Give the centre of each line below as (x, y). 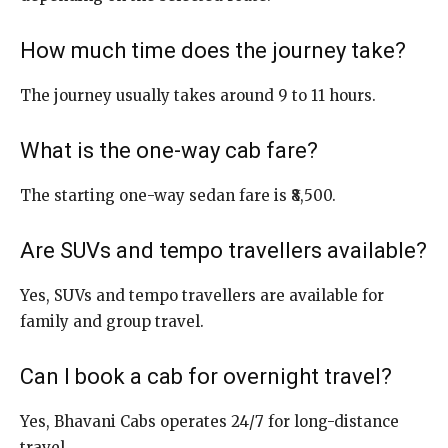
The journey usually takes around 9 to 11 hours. (198, 95)
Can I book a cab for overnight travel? (206, 376)
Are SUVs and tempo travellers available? (223, 250)
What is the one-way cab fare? (169, 150)
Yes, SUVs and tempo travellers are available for (202, 295)
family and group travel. (112, 321)
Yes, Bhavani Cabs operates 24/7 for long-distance (209, 421)
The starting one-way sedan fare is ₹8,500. (178, 195)
